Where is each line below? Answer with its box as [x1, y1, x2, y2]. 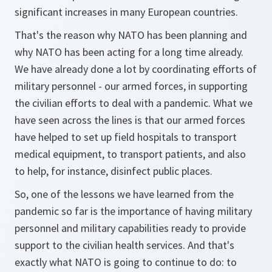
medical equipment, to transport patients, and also [15, 147, 246, 161]
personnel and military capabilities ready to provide [15, 221, 246, 236]
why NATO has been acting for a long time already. [15, 45, 243, 59]
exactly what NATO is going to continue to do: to [15, 255, 237, 270]
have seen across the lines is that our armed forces [15, 113, 245, 127]
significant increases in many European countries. [15, 5, 238, 19]
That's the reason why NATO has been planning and [15, 28, 247, 42]
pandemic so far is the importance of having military [15, 204, 252, 219]
